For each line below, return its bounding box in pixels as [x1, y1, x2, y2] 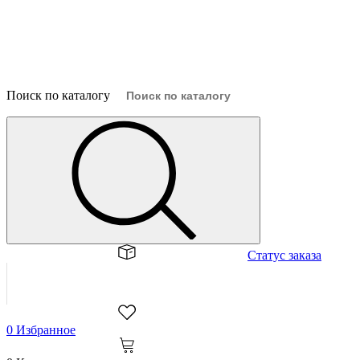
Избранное [13, 322, 76, 337]
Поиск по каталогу [6, 88, 110, 102]
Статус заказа [247, 247, 321, 262]
